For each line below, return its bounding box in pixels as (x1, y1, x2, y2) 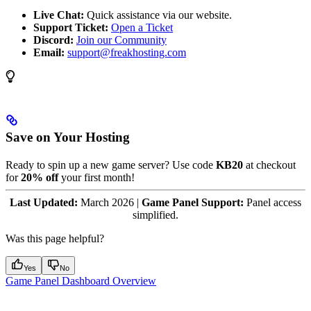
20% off (21, 171, 58, 183)
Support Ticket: (33, 21, 108, 33)
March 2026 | (78, 196, 142, 208)
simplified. (133, 208, 178, 221)
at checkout (243, 158, 296, 171)
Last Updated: (10, 196, 78, 208)
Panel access (244, 196, 301, 208)
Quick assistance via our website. (84, 8, 232, 21)
